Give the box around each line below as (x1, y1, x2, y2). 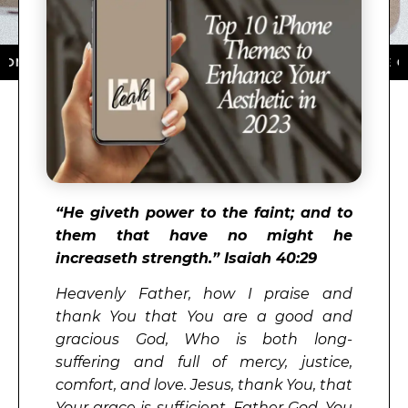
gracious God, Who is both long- (56, 331, 352, 349)
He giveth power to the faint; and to (63, 203, 352, 221)
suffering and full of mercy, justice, (56, 353, 352, 372)
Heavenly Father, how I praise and (56, 285, 352, 303)
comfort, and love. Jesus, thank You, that (56, 376, 352, 394)
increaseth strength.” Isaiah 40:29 (56, 249, 317, 267)
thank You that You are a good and (56, 308, 352, 326)
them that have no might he (56, 226, 352, 244)
